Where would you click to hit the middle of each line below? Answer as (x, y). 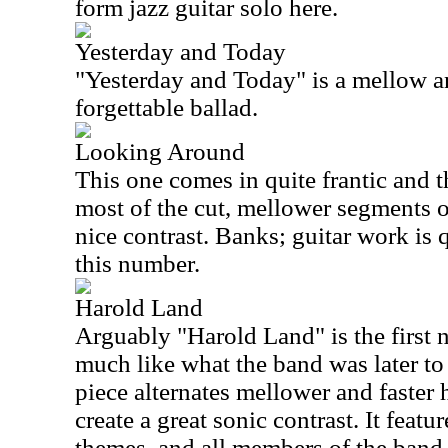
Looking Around (160, 151)
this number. (137, 263)
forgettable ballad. (166, 107)
